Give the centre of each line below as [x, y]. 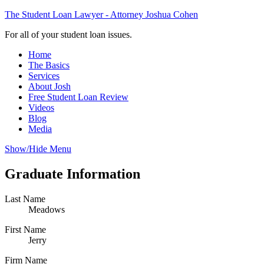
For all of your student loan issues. [68, 34]
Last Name [25, 199]
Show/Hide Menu [38, 149]
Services [44, 76]
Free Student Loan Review [78, 97]
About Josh [49, 86]
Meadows [47, 209]
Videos [41, 108]
